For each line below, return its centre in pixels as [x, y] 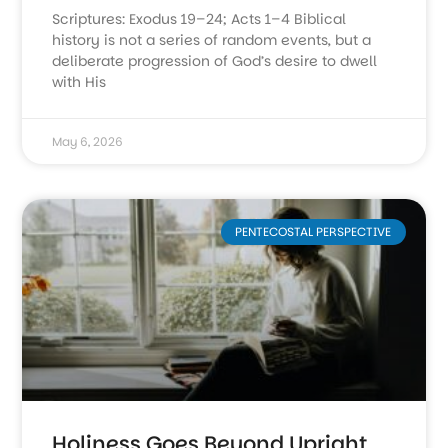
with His [79, 82]
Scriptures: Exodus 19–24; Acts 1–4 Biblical [199, 19]
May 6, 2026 [88, 142]
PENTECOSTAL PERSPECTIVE [313, 232]
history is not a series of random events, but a [212, 40]
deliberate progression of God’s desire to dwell [215, 61]
